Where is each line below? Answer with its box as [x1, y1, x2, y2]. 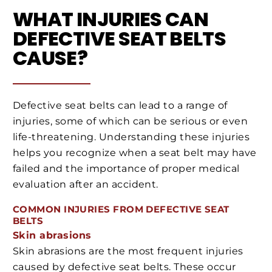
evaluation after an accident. [13, 178, 158, 190]
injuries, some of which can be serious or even [13, 115, 248, 127]
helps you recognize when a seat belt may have [13, 146, 257, 158]
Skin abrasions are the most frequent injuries [13, 245, 243, 257]
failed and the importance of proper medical [13, 162, 240, 174]
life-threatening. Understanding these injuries [13, 131, 250, 143]
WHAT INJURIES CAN [13, 5, 209, 33]
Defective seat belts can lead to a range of [13, 99, 228, 111]
